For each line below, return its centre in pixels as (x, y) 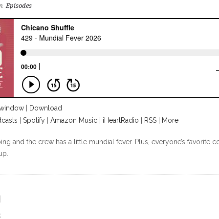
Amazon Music (74, 120)
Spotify (34, 120)
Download (46, 108)
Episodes (19, 6)
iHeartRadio (121, 120)
